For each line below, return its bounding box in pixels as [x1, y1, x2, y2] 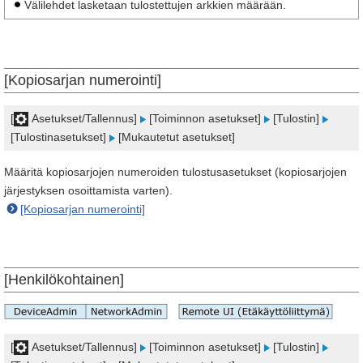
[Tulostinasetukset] [11, 130, 109, 143]
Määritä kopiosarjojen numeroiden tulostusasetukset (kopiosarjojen [4, 165, 347, 178]
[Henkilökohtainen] [4, 271, 124, 288]
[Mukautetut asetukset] [115, 130, 235, 143]
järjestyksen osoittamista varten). [4, 184, 173, 197]
